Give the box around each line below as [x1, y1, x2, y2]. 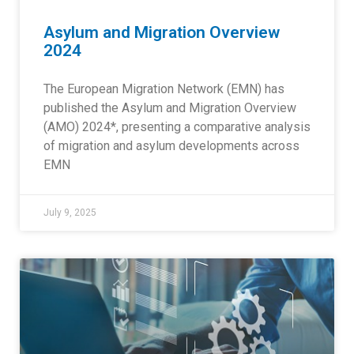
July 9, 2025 [43, 207, 96, 218]
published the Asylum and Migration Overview [43, 100, 296, 115]
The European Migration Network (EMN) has [43, 81, 284, 96]
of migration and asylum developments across [43, 138, 299, 153]
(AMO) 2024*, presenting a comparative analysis [43, 119, 311, 134]
